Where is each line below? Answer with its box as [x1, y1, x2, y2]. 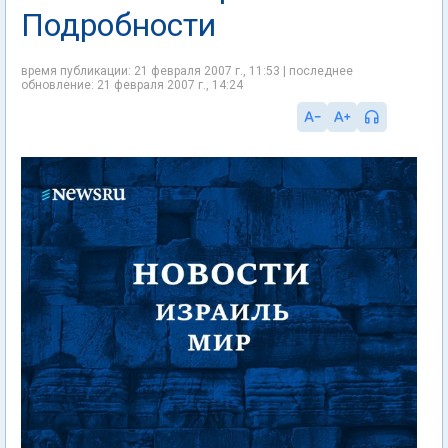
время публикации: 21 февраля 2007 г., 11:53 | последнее [21, 64, 353, 78]
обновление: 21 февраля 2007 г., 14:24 [21, 78, 243, 92]
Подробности [21, 6, 216, 44]
